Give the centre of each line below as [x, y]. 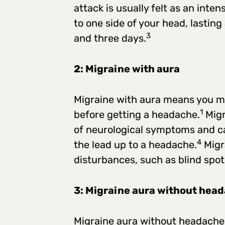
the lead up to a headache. [135, 145]
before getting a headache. [137, 115]
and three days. [110, 38]
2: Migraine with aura [127, 69]
